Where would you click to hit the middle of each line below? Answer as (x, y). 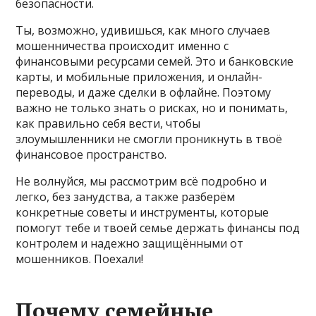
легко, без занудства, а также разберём (126, 196)
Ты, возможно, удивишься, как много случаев (143, 30)
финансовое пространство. (91, 154)
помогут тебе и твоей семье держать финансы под (158, 227)
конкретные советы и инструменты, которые (142, 212)
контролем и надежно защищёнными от (130, 243)
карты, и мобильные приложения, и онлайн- (139, 77)
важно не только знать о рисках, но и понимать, (152, 108)
